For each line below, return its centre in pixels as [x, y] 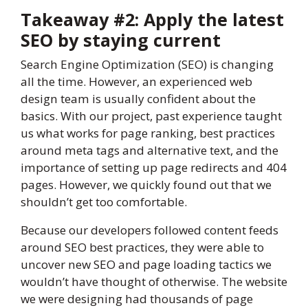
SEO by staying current [121, 40]
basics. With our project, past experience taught [151, 116]
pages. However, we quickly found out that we [146, 185]
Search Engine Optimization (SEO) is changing [147, 65]
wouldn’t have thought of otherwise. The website [154, 282]
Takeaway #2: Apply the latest [152, 20]
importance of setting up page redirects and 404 [154, 168]
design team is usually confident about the [138, 99]
